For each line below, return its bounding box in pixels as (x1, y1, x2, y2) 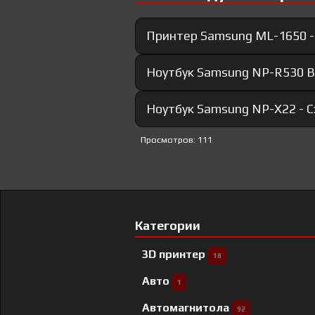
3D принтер (142, 247, 208, 262)
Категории (135, 218, 200, 233)
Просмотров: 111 (141, 134, 212, 146)
